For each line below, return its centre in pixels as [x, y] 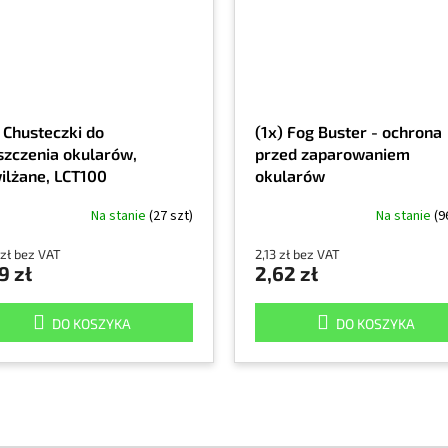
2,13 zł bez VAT [297, 253]
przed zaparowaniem [332, 153]
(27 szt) [171, 216]
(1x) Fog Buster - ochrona [348, 131]
